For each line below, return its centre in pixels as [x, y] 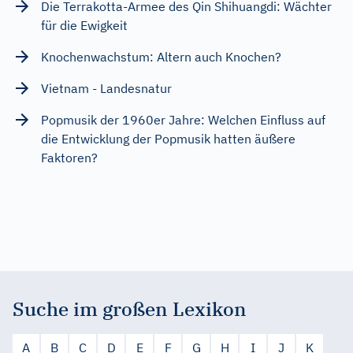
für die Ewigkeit [84, 25]
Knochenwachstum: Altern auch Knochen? [161, 56]
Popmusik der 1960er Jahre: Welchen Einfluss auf [183, 119]
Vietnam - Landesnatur [106, 88]
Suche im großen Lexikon [130, 308]
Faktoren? [69, 157]
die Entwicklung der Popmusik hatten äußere [168, 138]
